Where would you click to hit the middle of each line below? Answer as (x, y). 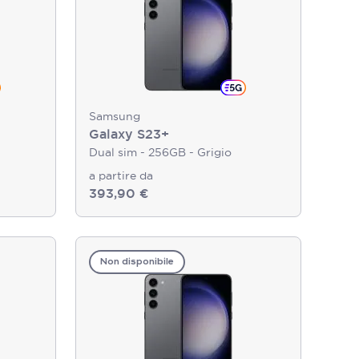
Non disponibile (137, 262)
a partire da (121, 175)
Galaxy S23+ (129, 134)
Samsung (115, 116)
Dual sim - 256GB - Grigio (160, 152)
